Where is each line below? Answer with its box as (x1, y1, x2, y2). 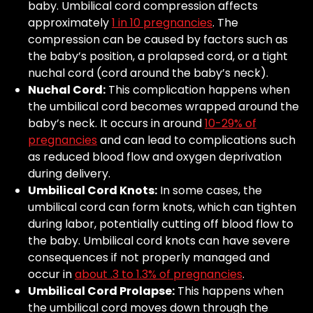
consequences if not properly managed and (28, 249, 270, 266)
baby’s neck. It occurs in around (28, 115, 205, 132)
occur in (28, 266, 75, 283)
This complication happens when (105, 82, 290, 99)
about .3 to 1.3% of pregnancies (75, 266, 242, 283)
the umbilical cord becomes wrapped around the (28, 99, 299, 115)
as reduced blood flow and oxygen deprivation (28, 149, 282, 166)
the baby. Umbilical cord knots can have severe (28, 233, 290, 249)
